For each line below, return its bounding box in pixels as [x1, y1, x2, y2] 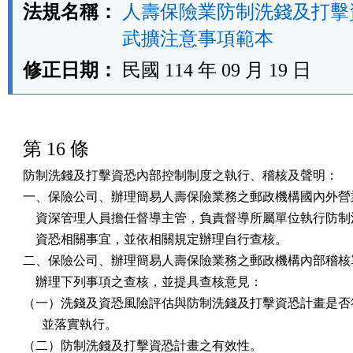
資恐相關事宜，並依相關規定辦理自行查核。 [23, 232, 288, 246]
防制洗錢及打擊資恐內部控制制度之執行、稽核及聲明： [23, 169, 338, 182]
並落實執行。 [23, 318, 117, 331]
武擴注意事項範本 [122, 28, 273, 49]
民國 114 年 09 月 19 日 [122, 60, 311, 80]
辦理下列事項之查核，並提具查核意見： [23, 275, 262, 288]
